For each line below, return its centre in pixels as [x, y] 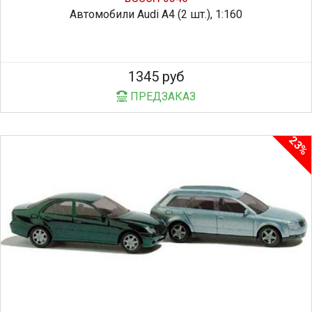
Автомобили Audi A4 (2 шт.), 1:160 [156, 14]
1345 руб [156, 76]
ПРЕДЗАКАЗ [162, 96]
